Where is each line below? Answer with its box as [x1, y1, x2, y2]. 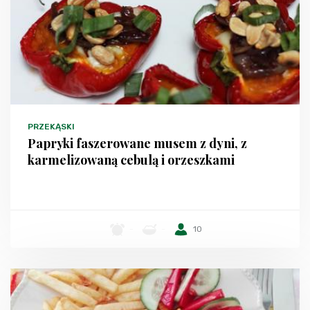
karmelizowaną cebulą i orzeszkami [28, 152, 235, 169]
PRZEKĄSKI [28, 122, 75, 132]
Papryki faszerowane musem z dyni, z [28, 135, 247, 152]
